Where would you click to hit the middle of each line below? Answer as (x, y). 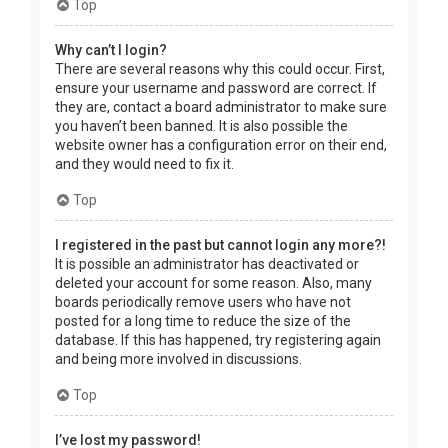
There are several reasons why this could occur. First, (220, 69)
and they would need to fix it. (144, 164)
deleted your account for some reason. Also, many (213, 283)
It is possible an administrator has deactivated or (207, 264)
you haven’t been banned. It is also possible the (201, 126)
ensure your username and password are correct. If (216, 88)
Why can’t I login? (111, 50)
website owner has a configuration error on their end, (221, 145)
